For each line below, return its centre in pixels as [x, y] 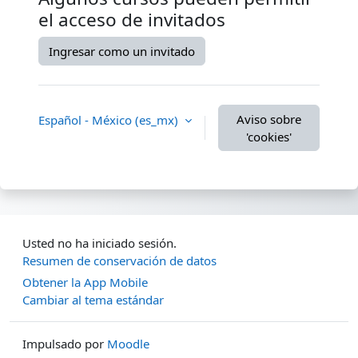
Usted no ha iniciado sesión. [99, 243]
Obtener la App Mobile [85, 282]
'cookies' [269, 137]
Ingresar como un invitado [122, 52]
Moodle [128, 344]
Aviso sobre [269, 119]
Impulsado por [65, 344]
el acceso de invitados [132, 20]
